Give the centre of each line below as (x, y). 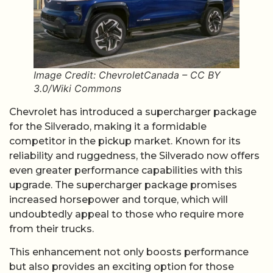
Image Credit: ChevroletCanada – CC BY (127, 75)
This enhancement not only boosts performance (129, 252)
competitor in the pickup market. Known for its (125, 141)
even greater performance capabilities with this (126, 170)
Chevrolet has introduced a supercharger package (133, 112)
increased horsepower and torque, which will (119, 199)
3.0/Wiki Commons (77, 88)
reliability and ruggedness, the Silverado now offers (134, 155)
